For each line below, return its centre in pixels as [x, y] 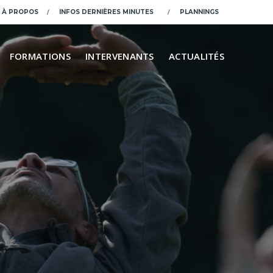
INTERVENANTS [120, 56]
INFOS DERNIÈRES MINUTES [106, 12]
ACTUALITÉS [197, 56]
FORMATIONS [40, 56]
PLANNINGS [199, 12]
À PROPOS [20, 12]
